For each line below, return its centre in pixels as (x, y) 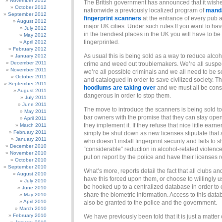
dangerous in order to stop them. (127, 96)
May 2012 (35, 35)
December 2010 (28, 146)
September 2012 (27, 14)
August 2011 (32, 90)
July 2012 (35, 28)
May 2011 (35, 111)
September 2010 (27, 167)
